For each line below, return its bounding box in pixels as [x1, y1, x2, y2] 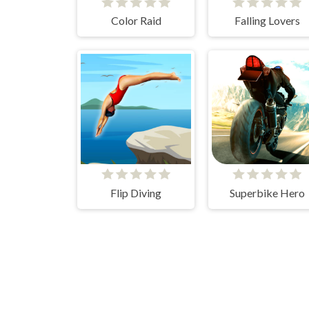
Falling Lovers [234, 14, 300, 28]
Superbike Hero [229, 186, 305, 199]
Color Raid [110, 14, 161, 28]
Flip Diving [110, 186, 161, 199]
